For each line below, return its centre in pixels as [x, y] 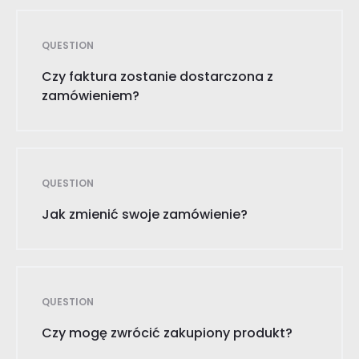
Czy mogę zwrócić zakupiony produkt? [167, 333]
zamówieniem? [91, 96]
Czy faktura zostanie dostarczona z [157, 77]
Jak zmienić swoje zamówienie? [145, 214]
